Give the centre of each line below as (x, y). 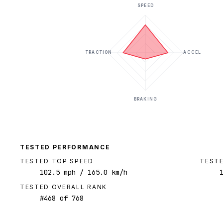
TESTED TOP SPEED (57, 161)
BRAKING (145, 99)
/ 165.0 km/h (102, 172)
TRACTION (99, 53)
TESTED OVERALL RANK (63, 187)
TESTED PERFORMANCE (65, 147)
